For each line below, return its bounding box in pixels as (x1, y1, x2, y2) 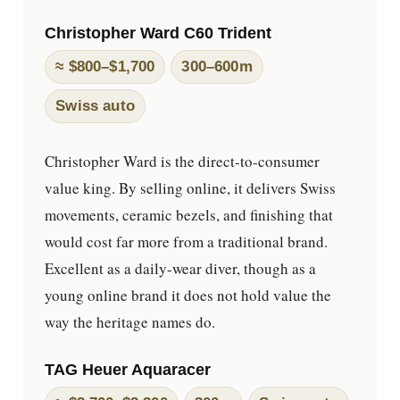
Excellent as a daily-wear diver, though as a (45, 257, 317, 279)
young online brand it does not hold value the (45, 284, 332, 305)
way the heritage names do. (45, 311, 216, 332)
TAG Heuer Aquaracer (45, 360, 212, 379)
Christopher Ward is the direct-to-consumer (45, 150, 321, 171)
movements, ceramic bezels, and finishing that (45, 204, 334, 225)
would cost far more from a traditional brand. (45, 230, 329, 252)
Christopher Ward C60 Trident (45, 23, 272, 43)
